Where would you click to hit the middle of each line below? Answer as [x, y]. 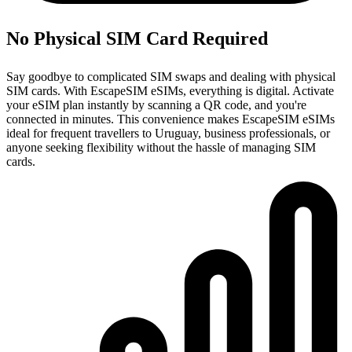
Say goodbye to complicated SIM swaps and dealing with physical [171, 76]
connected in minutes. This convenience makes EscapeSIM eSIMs [170, 119]
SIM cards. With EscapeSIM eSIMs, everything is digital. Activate [170, 90]
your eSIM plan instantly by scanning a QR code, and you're [156, 104]
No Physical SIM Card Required [137, 38]
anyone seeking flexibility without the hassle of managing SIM [161, 147]
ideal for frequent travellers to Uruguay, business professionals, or [168, 133]
